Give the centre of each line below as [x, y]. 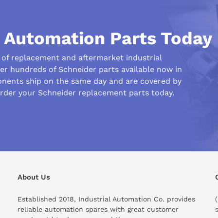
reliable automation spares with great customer [98, 209]
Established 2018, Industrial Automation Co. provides [107, 199]
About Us [34, 177]
